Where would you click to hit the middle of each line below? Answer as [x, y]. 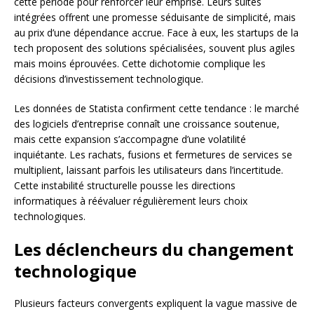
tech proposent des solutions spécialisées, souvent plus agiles [155, 48]
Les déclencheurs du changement [154, 249]
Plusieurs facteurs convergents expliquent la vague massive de [156, 303]
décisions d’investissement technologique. [109, 78]
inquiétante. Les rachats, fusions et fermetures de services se [153, 154]
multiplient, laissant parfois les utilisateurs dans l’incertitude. [149, 170]
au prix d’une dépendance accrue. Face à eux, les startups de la [156, 32]
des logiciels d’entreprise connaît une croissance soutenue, [147, 123]
